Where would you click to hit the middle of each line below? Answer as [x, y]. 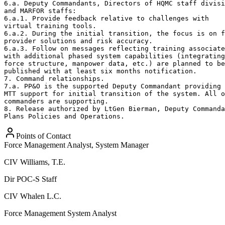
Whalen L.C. [41, 196]
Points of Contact [43, 136]
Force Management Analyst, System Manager [76, 145]
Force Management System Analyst [60, 213]
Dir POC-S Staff [30, 179]
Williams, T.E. [43, 162]
